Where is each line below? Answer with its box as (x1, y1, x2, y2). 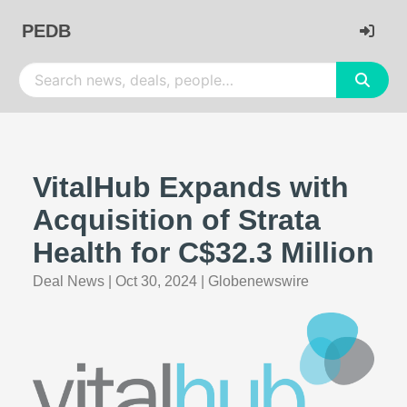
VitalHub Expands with (33, 171, 349, 203)
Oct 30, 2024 (115, 273, 197, 289)
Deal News (33, 273, 104, 289)
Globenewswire (208, 273, 309, 289)
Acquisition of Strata (33, 203, 321, 236)
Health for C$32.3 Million (33, 236, 374, 269)
